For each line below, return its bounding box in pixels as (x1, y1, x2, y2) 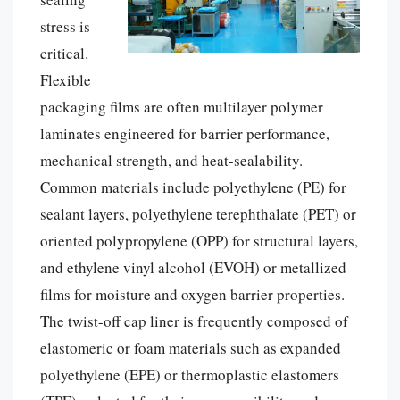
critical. (40, 42, 88, 63)
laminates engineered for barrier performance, (40, 122, 329, 144)
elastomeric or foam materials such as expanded (40, 337, 341, 358)
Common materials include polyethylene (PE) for (40, 176, 346, 197)
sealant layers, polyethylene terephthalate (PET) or (40, 203, 356, 224)
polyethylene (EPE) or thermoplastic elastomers (40, 363, 339, 385)
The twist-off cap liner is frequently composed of (40, 310, 348, 331)
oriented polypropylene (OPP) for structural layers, (40, 229, 358, 251)
